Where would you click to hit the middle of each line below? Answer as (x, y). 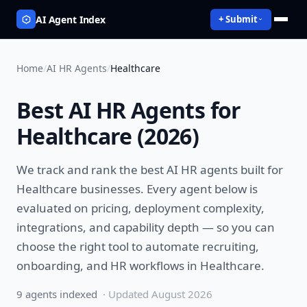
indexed (77, 294)
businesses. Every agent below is (168, 189)
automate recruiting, (202, 246)
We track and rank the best (91, 170)
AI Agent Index (71, 19)
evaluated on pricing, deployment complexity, (140, 208)
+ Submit (238, 19)
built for (260, 170)
